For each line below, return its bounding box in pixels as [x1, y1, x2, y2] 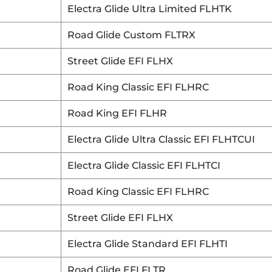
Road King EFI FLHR [67, 107, 167, 119]
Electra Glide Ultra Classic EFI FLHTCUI [67, 134, 255, 145]
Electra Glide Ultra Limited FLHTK [67, 3, 232, 15]
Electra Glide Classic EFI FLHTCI [67, 160, 220, 171]
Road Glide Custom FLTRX [67, 29, 195, 41]
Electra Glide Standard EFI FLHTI [67, 238, 228, 250]
